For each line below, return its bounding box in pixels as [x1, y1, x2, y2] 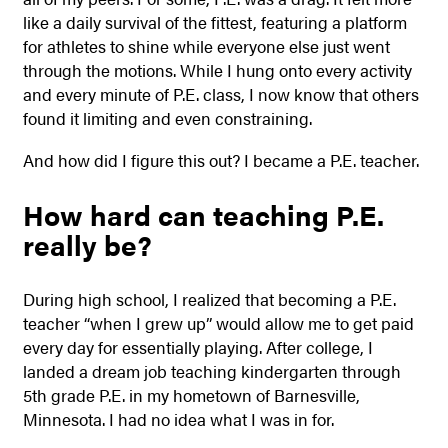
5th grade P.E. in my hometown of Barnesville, [22, 383, 360, 408]
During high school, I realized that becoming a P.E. [22, 287, 396, 312]
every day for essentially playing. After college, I [22, 335, 373, 360]
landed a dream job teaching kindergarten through [22, 359, 401, 384]
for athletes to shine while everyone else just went [22, 33, 390, 58]
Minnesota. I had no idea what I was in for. [22, 407, 334, 432]
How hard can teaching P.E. [22, 194, 384, 234]
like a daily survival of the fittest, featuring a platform [22, 9, 407, 34]
